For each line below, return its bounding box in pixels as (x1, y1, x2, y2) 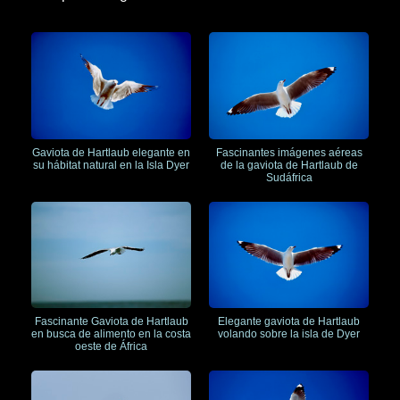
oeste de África (75, 340, 147, 354)
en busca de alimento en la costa (31, 328, 191, 341)
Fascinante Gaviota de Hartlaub (34, 315, 188, 329)
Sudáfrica (265, 171, 312, 184)
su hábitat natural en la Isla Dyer (33, 158, 189, 171)
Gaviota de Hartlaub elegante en (32, 146, 190, 159)
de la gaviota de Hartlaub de (220, 158, 358, 171)
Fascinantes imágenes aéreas (215, 146, 362, 159)
